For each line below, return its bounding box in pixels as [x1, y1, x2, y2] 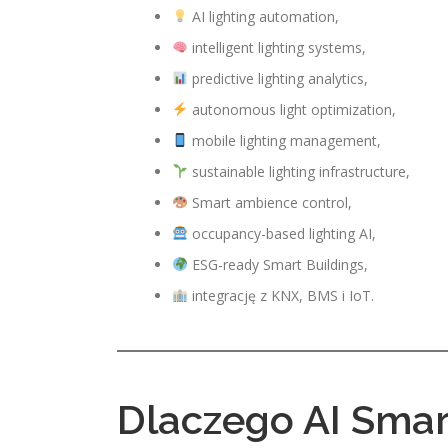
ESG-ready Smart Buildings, [187, 255, 368, 274]
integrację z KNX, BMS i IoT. [187, 286, 374, 305]
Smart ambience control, [187, 193, 352, 212]
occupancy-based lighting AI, [187, 224, 376, 243]
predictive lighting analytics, [187, 69, 368, 88]
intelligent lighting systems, [187, 38, 366, 57]
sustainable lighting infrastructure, [187, 162, 410, 181]
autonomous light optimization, [187, 100, 396, 119]
